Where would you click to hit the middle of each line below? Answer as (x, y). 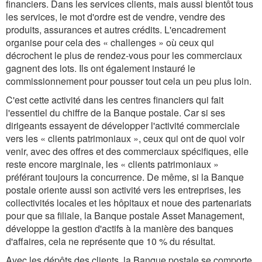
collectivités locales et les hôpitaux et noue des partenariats (129, 203)
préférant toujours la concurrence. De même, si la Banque (125, 177)
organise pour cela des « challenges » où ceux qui (110, 42)
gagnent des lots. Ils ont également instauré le (101, 68)
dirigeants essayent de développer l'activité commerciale (123, 125)
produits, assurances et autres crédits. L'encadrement (116, 30)
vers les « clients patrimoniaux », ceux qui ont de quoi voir (125, 138)
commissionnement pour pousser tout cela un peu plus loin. (129, 81)
